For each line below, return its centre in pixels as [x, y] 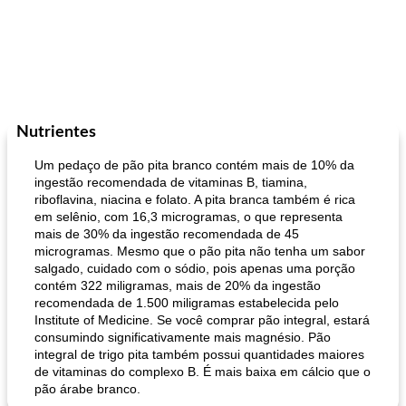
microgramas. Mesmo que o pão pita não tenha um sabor [200, 251]
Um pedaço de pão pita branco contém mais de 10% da [194, 165]
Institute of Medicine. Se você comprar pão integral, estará [202, 320]
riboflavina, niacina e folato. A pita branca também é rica [195, 199]
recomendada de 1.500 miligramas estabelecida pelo [187, 303]
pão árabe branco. [87, 389]
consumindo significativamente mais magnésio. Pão [183, 337]
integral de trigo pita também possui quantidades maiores [199, 354]
